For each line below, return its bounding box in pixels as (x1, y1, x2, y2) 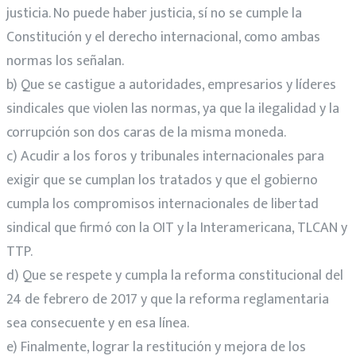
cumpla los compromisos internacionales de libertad (6, 192, 319, 216)
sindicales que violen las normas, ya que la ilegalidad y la (6, 96, 339, 121)
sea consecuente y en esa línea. (6, 311, 189, 335)
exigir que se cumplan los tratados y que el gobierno (6, 168, 318, 192)
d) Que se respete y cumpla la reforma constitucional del (6, 263, 343, 288)
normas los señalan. (6, 48, 124, 73)
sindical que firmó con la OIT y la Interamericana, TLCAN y (6, 215, 347, 240)
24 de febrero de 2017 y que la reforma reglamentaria (6, 287, 329, 311)
